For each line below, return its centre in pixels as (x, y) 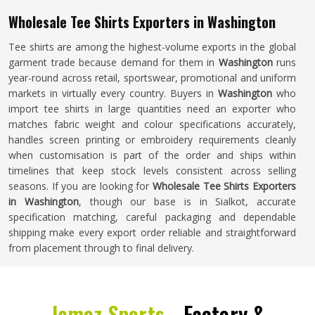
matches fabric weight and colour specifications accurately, (152, 124)
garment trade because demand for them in (114, 62)
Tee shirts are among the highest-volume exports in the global (152, 47)
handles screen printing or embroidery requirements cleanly (152, 140)
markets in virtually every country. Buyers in (113, 93)
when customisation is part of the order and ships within (152, 155)
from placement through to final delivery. (101, 248)
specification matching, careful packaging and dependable (152, 217)
